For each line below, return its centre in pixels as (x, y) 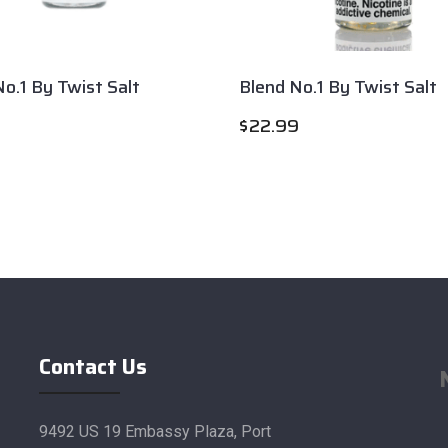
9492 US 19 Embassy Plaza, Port (155, 431)
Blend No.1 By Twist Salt (338, 87)
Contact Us (93, 366)
